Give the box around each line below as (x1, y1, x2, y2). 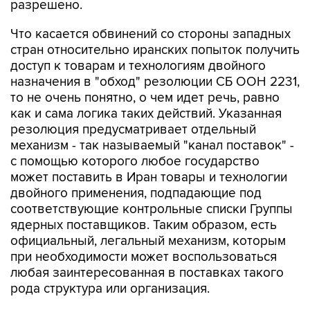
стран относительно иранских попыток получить (10, 42, 300, 58)
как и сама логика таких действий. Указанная (10, 106, 282, 122)
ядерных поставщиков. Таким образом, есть (10, 217, 277, 233)
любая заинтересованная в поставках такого (10, 265, 284, 281)
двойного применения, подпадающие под (10, 185, 262, 201)
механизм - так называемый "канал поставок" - (10, 138, 294, 154)
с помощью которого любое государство (10, 154, 259, 170)
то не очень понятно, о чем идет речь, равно (10, 90, 280, 106)
